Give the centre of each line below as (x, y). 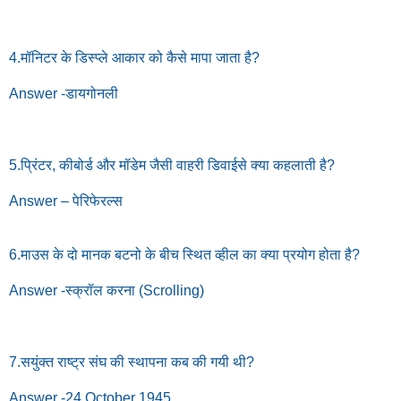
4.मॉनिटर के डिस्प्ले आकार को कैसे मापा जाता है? (134, 57)
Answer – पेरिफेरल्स (66, 200)
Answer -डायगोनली (64, 93)
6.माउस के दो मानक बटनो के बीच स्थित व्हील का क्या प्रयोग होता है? (184, 254)
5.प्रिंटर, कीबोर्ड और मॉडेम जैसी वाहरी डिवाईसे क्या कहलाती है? (172, 165)
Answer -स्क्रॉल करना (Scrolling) (107, 290)
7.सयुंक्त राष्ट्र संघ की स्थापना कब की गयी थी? (132, 362)
